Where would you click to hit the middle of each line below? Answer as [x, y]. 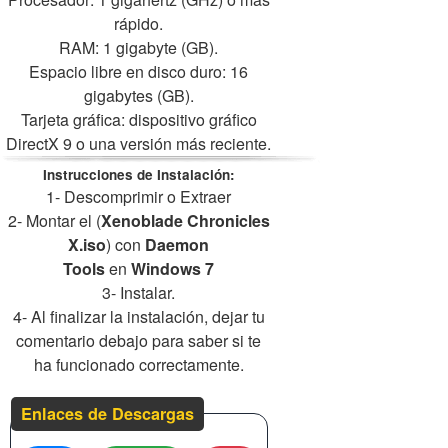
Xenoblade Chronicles [185, 220]
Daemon [177, 244]
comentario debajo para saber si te [139, 340]
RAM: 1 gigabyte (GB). [139, 47]
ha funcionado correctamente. [138, 364]
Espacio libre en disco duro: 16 [139, 71]
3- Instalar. [139, 292]
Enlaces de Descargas [107, 413]
